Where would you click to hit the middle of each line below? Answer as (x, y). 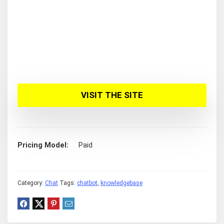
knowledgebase (121, 183)
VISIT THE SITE (112, 95)
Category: (31, 183)
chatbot (87, 183)
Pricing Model (42, 145)
